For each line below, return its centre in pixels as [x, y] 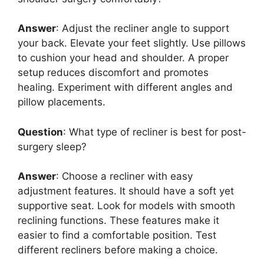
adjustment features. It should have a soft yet [126, 191]
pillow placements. [62, 102]
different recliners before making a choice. [118, 250]
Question [40, 132]
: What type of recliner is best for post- [155, 132]
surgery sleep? [52, 146]
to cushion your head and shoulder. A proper [123, 58]
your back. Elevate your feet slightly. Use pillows [132, 43]
